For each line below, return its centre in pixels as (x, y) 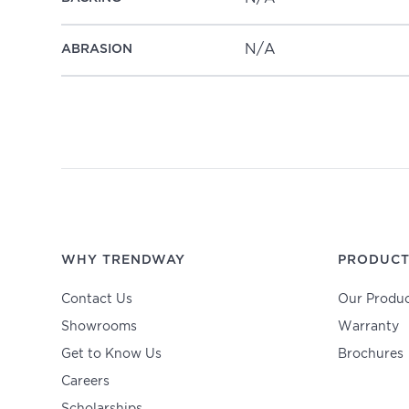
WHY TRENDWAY (124, 260)
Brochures (370, 354)
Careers (86, 381)
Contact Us (97, 299)
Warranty (368, 326)
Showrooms (100, 326)
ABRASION (97, 50)
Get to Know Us (112, 354)
